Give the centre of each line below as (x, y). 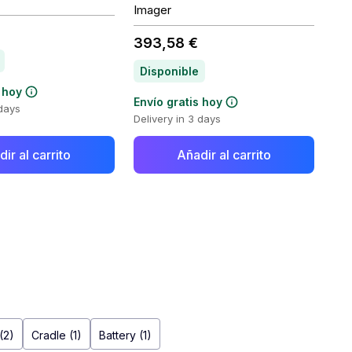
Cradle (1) (57, 335)
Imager (152, 10)
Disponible (169, 71)
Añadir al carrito (224, 155)
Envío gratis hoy (178, 102)
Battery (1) (125, 335)
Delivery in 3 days (177, 119)
